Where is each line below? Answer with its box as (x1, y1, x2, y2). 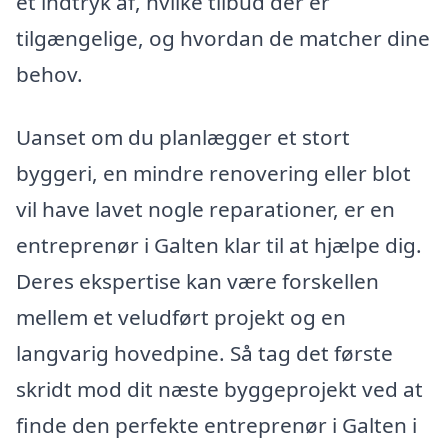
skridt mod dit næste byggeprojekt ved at (16, 375, 423, 404)
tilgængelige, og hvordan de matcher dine (16, 23, 430, 52)
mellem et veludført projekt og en (16, 303, 346, 332)
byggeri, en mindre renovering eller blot (16, 159, 411, 188)
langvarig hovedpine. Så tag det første (16, 339, 393, 368)
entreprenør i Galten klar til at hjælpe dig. (16, 231, 422, 260)
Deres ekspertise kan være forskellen (16, 267, 379, 296)
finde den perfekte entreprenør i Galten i (16, 411, 417, 440)
